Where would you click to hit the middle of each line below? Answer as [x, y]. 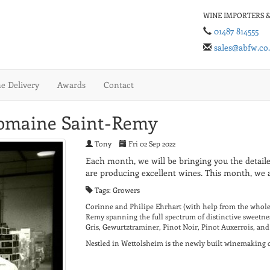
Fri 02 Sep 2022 [151, 144]
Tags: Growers [116, 190]
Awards [71, 85]
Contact [119, 85]
